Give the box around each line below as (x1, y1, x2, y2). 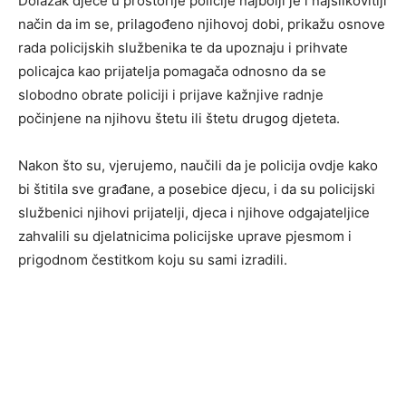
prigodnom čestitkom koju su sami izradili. (18, 250, 287, 268)
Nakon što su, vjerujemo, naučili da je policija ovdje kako (18, 156, 378, 174)
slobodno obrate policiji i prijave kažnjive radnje (18, 85, 324, 103)
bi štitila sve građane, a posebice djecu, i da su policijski (18, 179, 375, 198)
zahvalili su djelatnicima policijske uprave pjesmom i (18, 227, 352, 245)
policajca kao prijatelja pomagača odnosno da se (18, 62, 326, 80)
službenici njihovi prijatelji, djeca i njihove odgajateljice (18, 203, 370, 221)
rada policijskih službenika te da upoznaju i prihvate (18, 38, 348, 56)
